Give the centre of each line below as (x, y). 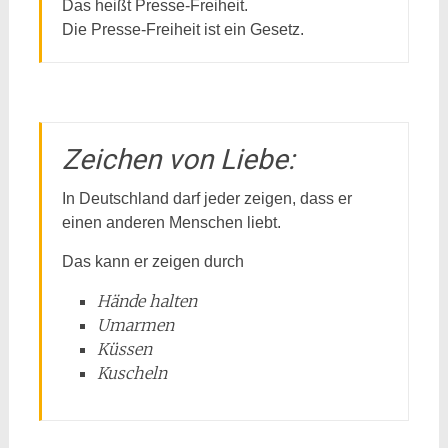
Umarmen (135, 325)
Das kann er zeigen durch (152, 261)
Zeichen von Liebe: (178, 159)
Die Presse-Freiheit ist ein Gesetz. (182, 29)
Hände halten (146, 301)
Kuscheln (131, 373)
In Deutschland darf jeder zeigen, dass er (206, 198)
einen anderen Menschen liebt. (171, 222)
